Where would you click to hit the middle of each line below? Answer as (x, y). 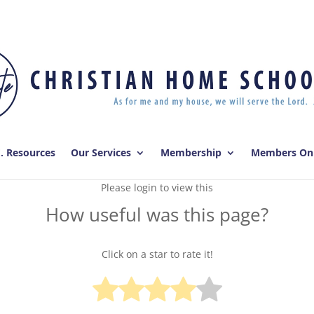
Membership (191, 153)
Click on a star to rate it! (157, 254)
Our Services (101, 153)
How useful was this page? (157, 215)
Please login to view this (157, 188)
